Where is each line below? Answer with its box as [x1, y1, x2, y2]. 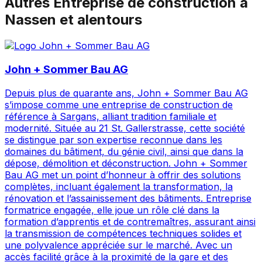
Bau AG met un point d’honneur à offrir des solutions [5, 168, 241, 181]
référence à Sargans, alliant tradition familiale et [5, 110, 216, 122]
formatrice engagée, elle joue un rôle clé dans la [5, 204, 219, 216]
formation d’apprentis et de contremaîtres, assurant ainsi [5, 215, 256, 227]
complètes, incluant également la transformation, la [5, 180, 233, 192]
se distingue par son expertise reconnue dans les [5, 133, 222, 146]
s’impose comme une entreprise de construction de [5, 98, 233, 111]
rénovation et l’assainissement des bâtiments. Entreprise [5, 192, 251, 204]
